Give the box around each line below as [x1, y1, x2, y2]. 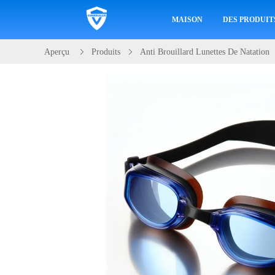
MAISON [171, 15, 203, 24]
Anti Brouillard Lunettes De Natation [140, 47, 269, 56]
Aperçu [44, 47, 69, 56]
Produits [91, 47, 120, 56]
